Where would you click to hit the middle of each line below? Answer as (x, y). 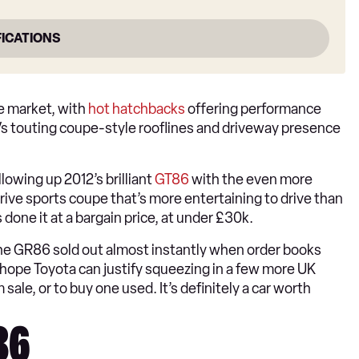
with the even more (251, 180)
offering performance (253, 109)
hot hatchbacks (137, 109)
